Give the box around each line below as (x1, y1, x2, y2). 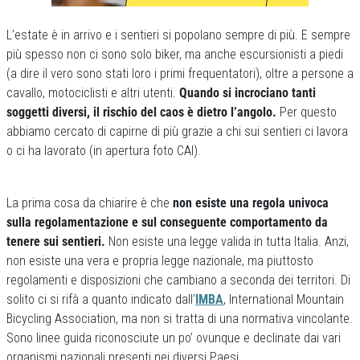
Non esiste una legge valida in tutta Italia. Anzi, (108, 234, 349, 249)
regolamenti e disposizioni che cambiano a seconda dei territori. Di (6, 272, 350, 288)
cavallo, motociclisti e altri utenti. (6, 85, 179, 100)
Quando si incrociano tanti (179, 85, 316, 100)
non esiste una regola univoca (173, 195, 329, 211)
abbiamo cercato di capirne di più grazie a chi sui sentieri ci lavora (6, 124, 348, 139)
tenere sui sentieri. (6, 234, 108, 249)
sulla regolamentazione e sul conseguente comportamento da (6, 215, 328, 230)
